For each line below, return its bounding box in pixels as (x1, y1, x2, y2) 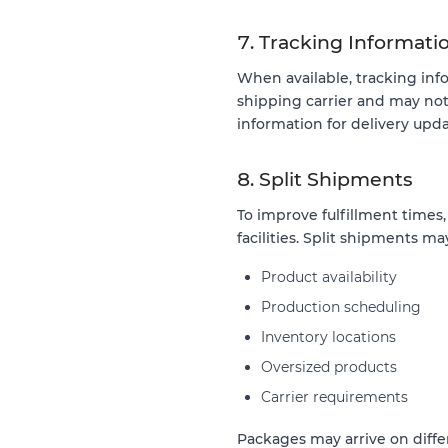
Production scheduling (261, 297, 421, 316)
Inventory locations (261, 327, 396, 346)
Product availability (261, 267, 397, 286)
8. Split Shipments (237, 167, 413, 191)
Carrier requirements (261, 387, 408, 406)
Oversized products (261, 357, 397, 376)
